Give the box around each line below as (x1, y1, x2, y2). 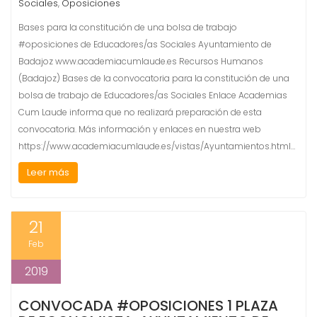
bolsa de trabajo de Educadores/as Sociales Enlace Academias (18, 89, 287, 101)
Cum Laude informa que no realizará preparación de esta (18, 106, 262, 118)
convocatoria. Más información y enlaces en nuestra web (18, 123, 261, 135)
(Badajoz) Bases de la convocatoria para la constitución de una (18, 72, 289, 84)
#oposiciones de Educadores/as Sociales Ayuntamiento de (18, 38, 272, 50)
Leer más (27, 166, 69, 179)
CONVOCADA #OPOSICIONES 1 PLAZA (18, 296, 278, 316)
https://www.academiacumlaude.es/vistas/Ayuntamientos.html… (18, 140, 295, 152)
